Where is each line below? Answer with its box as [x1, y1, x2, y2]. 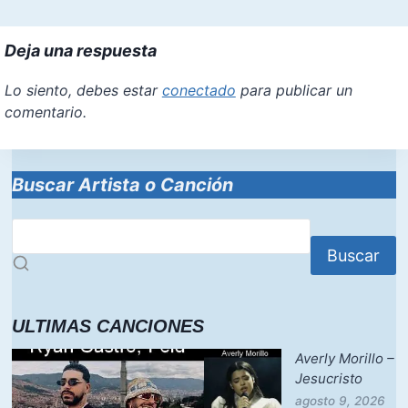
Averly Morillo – [295, 350, 394, 368]
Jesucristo [295, 370, 362, 388]
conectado [161, 80, 236, 99]
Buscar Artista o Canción [11, 173, 233, 196]
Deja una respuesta [4, 40, 157, 60]
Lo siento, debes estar [4, 80, 162, 99]
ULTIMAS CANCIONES [11, 316, 204, 337]
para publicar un [235, 80, 352, 99]
